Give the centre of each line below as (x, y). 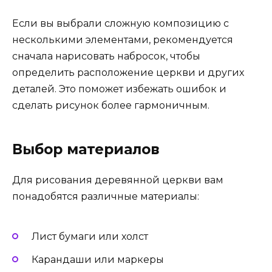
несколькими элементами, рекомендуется (123, 40)
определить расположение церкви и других (128, 73)
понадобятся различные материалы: (106, 197)
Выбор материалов (86, 150)
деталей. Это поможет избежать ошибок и (119, 89)
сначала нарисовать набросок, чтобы (106, 56)
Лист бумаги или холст (90, 236)
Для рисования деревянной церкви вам (118, 180)
